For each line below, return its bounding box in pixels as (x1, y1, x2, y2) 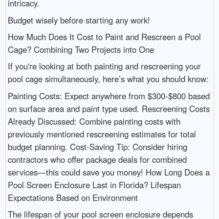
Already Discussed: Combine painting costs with (7, 115, 180, 127)
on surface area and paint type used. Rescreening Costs (7, 102, 210, 114)
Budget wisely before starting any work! (7, 14, 150, 26)
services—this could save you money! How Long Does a (7, 166, 210, 178)
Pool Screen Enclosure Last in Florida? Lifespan (7, 178, 181, 191)
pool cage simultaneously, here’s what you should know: (7, 73, 209, 85)
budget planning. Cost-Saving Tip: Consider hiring (7, 140, 187, 153)
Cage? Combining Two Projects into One (7, 43, 154, 55)
